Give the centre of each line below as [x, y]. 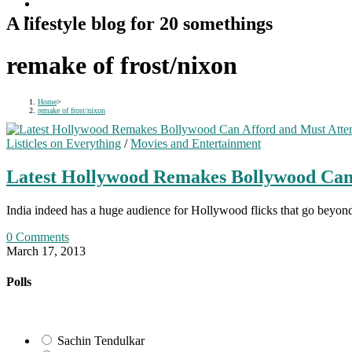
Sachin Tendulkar [101, 341]
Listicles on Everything [64, 143]
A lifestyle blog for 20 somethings [139, 23]
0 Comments [38, 236]
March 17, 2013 [46, 251]
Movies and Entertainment [196, 143]
